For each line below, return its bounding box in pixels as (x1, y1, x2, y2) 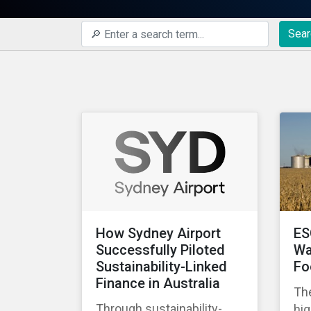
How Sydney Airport (96, 225, 221, 242)
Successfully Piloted (96, 242, 225, 259)
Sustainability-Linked (96, 258, 227, 276)
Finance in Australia (96, 275, 220, 292)
